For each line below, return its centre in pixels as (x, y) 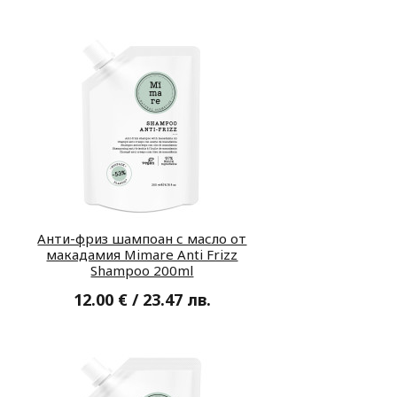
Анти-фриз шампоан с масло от (142, 238)
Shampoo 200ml (142, 270)
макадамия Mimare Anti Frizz (142, 254)
